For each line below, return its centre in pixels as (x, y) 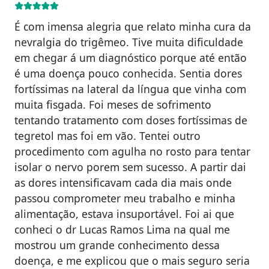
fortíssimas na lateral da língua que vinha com (130, 89)
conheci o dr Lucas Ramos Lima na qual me (122, 229)
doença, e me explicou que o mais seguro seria (132, 260)
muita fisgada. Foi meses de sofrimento (113, 104)
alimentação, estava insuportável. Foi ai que (124, 213)
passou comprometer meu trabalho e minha (125, 198)
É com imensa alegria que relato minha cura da (133, 26)
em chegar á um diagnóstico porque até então (131, 57)
